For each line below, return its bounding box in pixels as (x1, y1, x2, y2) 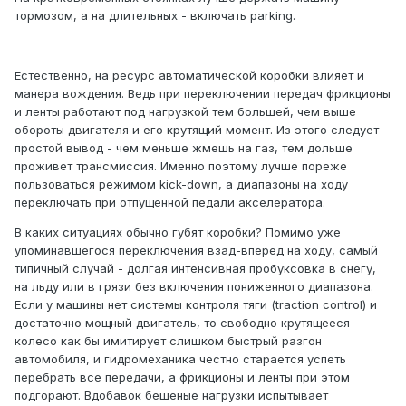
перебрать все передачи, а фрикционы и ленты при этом (14, 370, 350, 385)
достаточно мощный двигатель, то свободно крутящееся (14, 315, 350, 331)
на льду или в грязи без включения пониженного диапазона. (14, 279, 373, 295)
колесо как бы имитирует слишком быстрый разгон (14, 333, 322, 349)
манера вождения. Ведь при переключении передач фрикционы (14, 86, 391, 101)
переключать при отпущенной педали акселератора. (14, 195, 325, 210)
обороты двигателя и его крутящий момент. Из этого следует (14, 122, 379, 138)
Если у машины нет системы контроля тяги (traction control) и (14, 297, 377, 313)
